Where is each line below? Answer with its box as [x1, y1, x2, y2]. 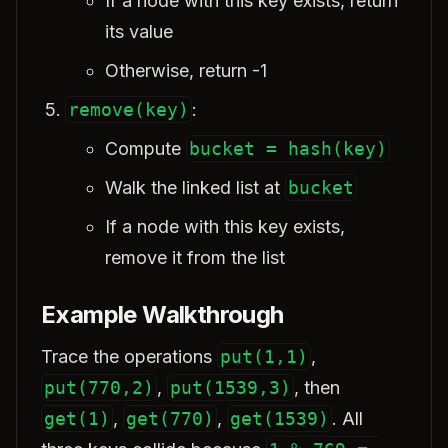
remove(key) [68, 99, 189, 120]
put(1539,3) [170, 377, 291, 398]
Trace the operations [41, 346, 217, 367]
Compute [105, 138, 186, 159]
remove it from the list [105, 247, 285, 268]
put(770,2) [44, 377, 154, 398]
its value [105, 21, 173, 42]
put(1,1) [220, 346, 308, 367]
